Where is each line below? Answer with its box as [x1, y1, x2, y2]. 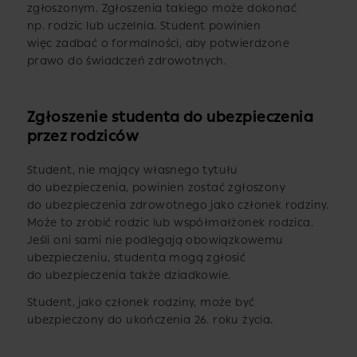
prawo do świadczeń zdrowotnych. [26, 54, 227, 69]
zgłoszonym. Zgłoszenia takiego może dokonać [26, 2, 296, 16]
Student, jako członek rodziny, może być [26, 295, 255, 309]
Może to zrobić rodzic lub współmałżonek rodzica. [26, 215, 313, 229]
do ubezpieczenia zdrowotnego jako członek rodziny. [26, 198, 329, 212]
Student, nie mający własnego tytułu [26, 163, 238, 177]
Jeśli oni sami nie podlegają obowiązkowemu [26, 233, 284, 247]
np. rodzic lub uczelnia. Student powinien [26, 19, 261, 33]
